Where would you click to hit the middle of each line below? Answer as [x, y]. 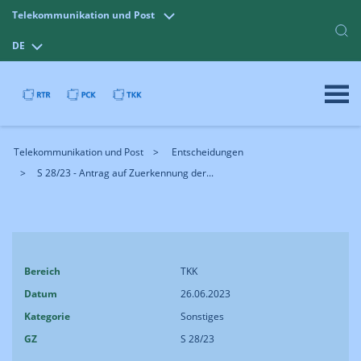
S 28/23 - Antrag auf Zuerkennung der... [125, 173]
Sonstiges [202, 316]
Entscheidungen [207, 152]
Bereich [42, 271]
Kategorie [47, 316]
